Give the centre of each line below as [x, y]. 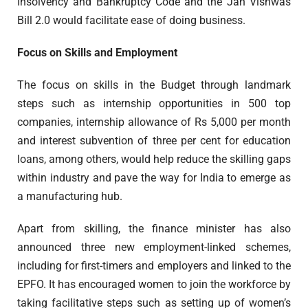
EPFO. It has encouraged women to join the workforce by [154, 285]
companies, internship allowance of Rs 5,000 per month [154, 122]
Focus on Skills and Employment [97, 53]
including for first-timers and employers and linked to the [154, 266]
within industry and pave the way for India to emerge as [154, 178]
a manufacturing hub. [70, 197]
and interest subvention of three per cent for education [154, 141]
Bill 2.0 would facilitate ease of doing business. [131, 21]
